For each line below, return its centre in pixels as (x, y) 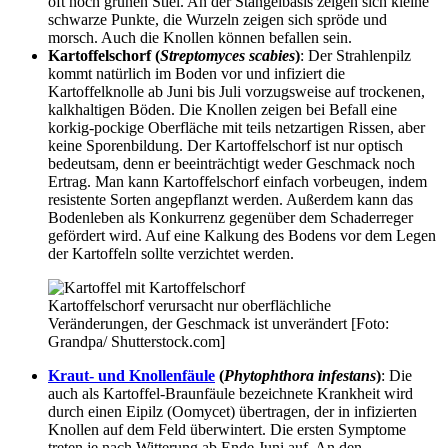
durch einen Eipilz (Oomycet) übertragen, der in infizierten (232, 411)
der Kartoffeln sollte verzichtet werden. (171, 253)
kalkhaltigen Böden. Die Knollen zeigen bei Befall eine (222, 109)
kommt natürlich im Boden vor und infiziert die (196, 73)
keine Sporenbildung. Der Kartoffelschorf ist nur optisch (225, 145)
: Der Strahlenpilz (355, 55)
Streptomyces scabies (227, 55)
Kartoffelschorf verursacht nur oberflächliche (189, 305)
